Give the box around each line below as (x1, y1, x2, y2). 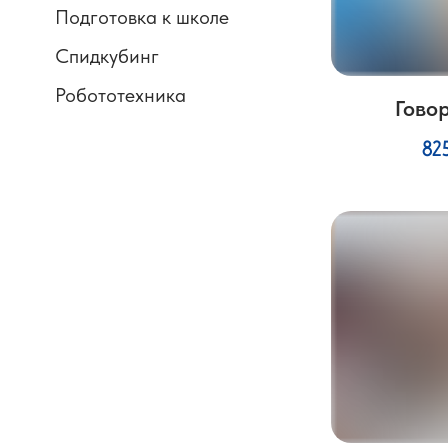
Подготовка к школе (55, 5, 229, 29)
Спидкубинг (55, 44, 159, 68)
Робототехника (55, 83, 186, 107)
